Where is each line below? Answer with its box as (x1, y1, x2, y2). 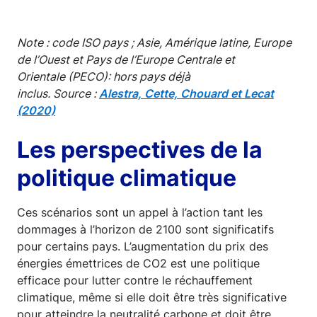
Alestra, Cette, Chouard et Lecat (99, 86, 274, 101)
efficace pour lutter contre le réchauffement (17, 273, 253, 288)
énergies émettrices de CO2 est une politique (17, 256, 260, 271)
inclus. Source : (17, 86, 99, 101)
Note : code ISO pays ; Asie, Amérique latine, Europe (17, 35, 292, 50)
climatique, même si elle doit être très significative (17, 290, 287, 305)
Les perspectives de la (17, 136, 263, 164)
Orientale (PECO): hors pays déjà (17, 69, 190, 84)
